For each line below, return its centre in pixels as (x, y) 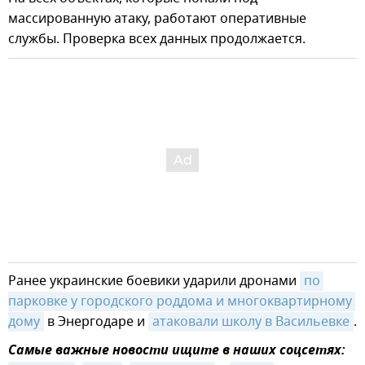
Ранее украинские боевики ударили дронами (154, 281)
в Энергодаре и (96, 321)
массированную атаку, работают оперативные (157, 18)
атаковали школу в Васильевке (251, 321)
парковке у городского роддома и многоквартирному (180, 301)
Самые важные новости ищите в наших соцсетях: (177, 351)
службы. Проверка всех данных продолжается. (157, 39)
